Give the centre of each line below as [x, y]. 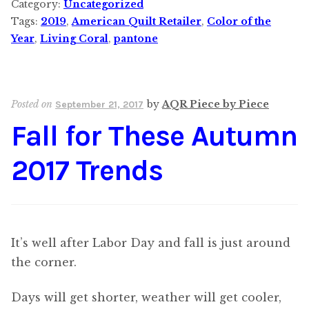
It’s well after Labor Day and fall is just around [151, 243]
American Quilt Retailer [137, 21]
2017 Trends [87, 170]
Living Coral [74, 38]
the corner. [44, 262]
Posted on [33, 104]
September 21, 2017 [99, 105]
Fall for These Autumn [154, 136]
